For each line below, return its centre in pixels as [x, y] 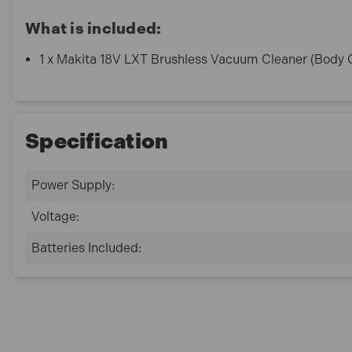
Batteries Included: [86, 247]
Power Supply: [73, 185]
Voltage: [55, 216]
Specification [97, 141]
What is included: [95, 29]
